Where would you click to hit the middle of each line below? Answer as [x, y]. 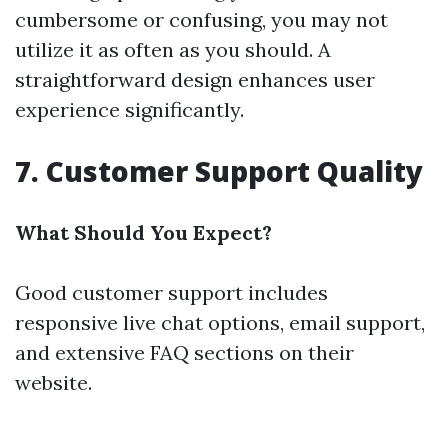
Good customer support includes [171, 293]
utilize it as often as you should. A [173, 50]
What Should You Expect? [143, 233]
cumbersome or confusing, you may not [201, 20]
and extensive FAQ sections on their [184, 353]
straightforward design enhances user [195, 80]
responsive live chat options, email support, [220, 323]
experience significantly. [129, 110]
